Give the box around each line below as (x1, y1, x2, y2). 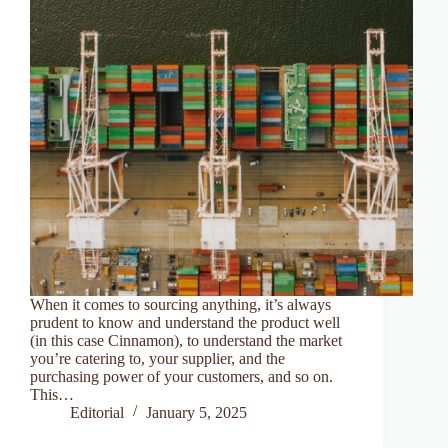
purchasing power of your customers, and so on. (30, 367, 333, 385)
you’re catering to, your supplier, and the (30, 349, 285, 367)
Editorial (70, 403, 124, 421)
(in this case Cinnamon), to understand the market (30, 331, 342, 349)
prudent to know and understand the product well (30, 313, 340, 331)
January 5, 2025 (146, 403, 247, 421)
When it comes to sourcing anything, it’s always (30, 295, 331, 313)
